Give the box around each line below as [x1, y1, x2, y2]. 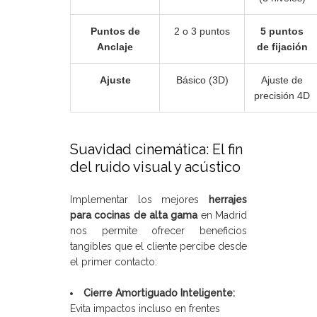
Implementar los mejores [70, 194, 209, 206]
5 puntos [260, 25, 304, 38]
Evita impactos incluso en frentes [70, 303, 220, 315]
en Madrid [197, 209, 248, 221]
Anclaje [97, 41, 133, 53]
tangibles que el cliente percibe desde [70, 241, 247, 253]
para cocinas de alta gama [70, 209, 198, 221]
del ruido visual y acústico [70, 158, 241, 176]
